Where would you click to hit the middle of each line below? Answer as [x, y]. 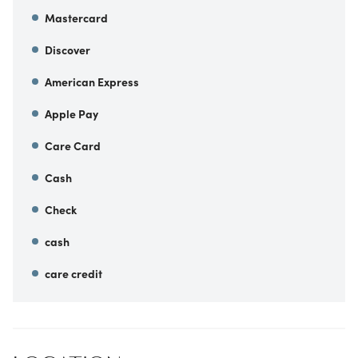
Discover [68, 50]
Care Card [73, 146]
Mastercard [76, 18]
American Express [92, 82]
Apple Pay [72, 114]
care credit [74, 274]
